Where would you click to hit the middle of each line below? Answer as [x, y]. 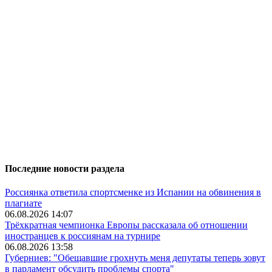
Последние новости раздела [65, 168]
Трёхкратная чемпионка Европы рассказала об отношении [126, 225]
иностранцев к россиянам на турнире [83, 236]
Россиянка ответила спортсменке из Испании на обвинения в [133, 192]
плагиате [23, 203]
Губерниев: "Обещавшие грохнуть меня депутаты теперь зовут [135, 258]
